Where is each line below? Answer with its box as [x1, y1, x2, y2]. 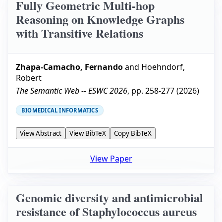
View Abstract [20, 129, 61, 138]
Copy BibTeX [114, 129, 152, 138]
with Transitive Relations [16, 24, 143, 42]
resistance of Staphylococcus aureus [16, 203, 197, 221]
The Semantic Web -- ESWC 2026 [16, 85, 127, 97]
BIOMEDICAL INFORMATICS [21, 107, 98, 114]
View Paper [90, 153, 132, 164]
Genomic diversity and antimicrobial [16, 189, 203, 207]
